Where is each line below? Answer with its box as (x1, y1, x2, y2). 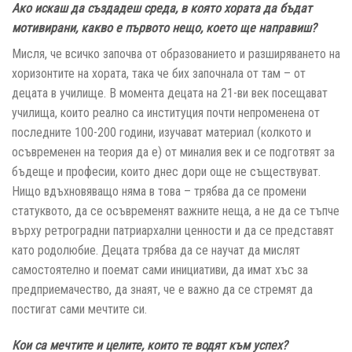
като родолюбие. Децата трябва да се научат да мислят (12, 243, 300, 258)
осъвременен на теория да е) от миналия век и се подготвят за (12, 145, 335, 160)
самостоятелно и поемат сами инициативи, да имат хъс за (12, 262, 308, 278)
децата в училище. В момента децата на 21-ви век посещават (12, 86, 328, 101)
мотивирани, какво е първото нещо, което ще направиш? (12, 20, 317, 36)
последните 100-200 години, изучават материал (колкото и (12, 125, 311, 141)
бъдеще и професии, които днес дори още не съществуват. (12, 164, 321, 180)
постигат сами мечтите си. (12, 302, 147, 317)
